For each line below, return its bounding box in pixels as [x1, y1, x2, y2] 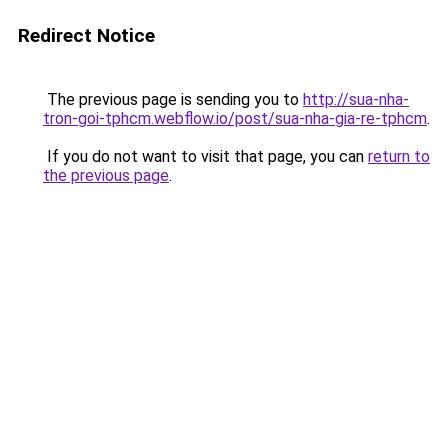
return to [368, 147, 430, 166]
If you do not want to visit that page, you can [43, 147, 368, 166]
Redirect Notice [18, 24, 155, 47]
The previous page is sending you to [43, 90, 303, 109]
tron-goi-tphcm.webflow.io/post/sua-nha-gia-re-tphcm [43, 109, 427, 128]
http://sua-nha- [303, 90, 409, 109]
